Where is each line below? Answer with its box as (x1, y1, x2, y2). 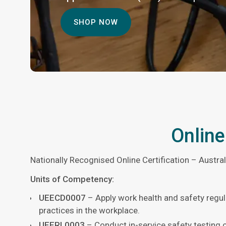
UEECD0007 (39, 193, 86, 203)
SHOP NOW (74, 18, 118, 27)
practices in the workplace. (39, 205, 140, 216)
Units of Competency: (30, 174, 114, 185)
